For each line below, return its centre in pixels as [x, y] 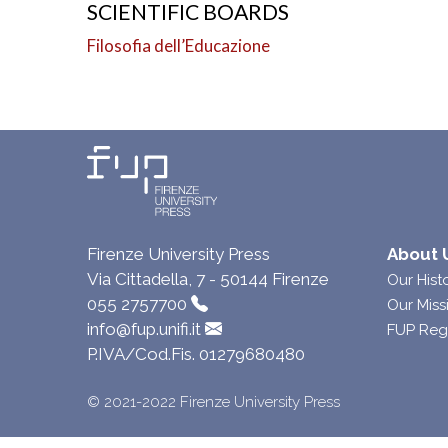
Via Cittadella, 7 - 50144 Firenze [208, 279]
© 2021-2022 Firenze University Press [213, 402]
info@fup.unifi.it [144, 329]
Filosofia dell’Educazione [178, 45]
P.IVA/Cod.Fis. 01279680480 [196, 354]
